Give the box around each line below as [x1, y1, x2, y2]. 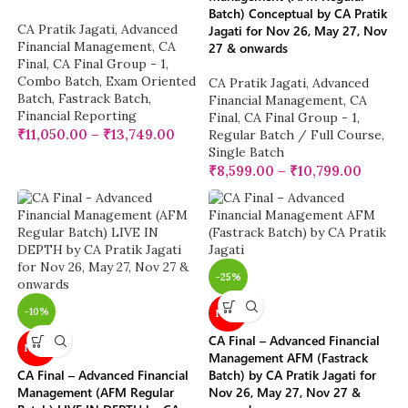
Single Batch [209, 144, 284, 161]
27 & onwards [209, 39, 288, 57]
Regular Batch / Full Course [209, 127, 382, 144]
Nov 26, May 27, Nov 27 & [209, 383, 361, 402]
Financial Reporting [17, 107, 138, 125]
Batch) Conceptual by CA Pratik [209, 5, 387, 23]
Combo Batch [17, 73, 100, 90]
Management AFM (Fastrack [209, 349, 368, 367]
